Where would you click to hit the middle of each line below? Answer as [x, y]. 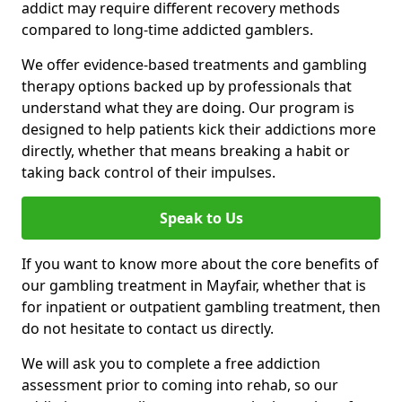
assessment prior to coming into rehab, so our [180, 385]
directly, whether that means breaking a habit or [186, 150]
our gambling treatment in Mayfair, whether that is [194, 285]
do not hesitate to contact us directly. [148, 328]
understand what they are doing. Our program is [188, 107]
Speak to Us [201, 218]
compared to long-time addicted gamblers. [167, 29]
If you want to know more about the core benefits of [200, 263]
